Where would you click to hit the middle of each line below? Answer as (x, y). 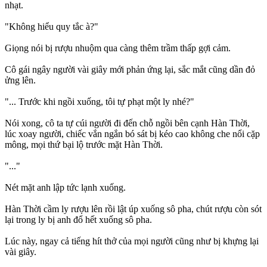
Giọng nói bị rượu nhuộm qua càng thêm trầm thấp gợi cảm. (118, 48)
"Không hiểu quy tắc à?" (52, 27)
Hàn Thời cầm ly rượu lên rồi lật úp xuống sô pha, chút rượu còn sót (133, 209)
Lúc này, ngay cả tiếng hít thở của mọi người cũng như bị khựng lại (132, 241)
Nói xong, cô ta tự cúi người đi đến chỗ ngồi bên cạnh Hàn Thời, (127, 123)
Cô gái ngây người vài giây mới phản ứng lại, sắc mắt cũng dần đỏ (130, 70)
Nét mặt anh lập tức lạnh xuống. (65, 188)
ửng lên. (20, 80)
